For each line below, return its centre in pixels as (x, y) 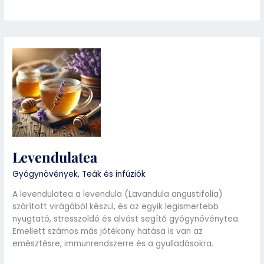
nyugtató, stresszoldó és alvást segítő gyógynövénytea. (126, 219)
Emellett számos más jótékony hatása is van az (108, 231)
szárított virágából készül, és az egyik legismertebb (116, 206)
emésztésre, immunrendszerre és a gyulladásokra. (113, 243)
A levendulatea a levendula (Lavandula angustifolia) (118, 194)
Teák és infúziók (114, 174)
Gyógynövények (45, 174)
